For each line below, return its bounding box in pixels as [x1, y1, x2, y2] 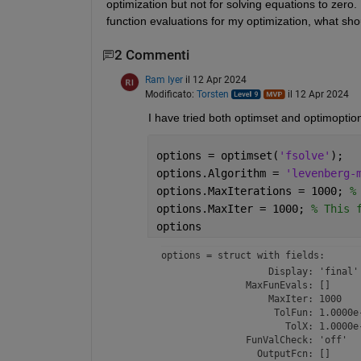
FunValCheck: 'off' [160, 334, 347, 346]
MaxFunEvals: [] [160, 279, 330, 291]
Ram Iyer [144, 73, 183, 85]
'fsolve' [278, 148, 330, 162]
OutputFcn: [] [160, 347, 330, 359]
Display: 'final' [160, 265, 359, 277]
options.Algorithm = [156, 166, 285, 180]
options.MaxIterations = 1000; [156, 184, 350, 197]
